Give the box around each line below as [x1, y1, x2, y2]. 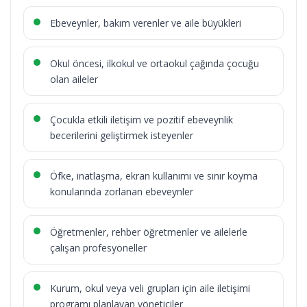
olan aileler [50, 73, 98, 86]
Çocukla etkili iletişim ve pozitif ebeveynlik [50, 113, 233, 127]
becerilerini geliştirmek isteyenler [50, 129, 193, 143]
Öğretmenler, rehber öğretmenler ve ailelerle [50, 225, 247, 239]
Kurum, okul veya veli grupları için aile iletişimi [50, 282, 250, 295]
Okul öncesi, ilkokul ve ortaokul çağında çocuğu [50, 57, 259, 71]
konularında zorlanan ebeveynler [50, 185, 193, 199]
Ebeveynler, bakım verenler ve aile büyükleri [50, 16, 241, 30]
